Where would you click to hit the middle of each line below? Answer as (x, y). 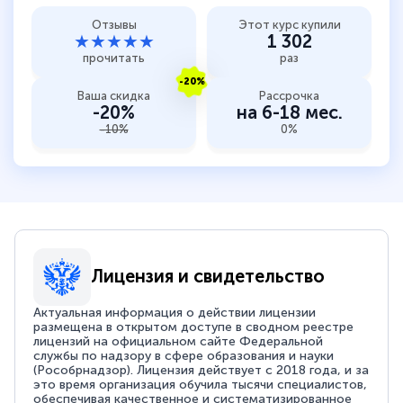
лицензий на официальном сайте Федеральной (179, 341)
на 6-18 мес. (289, 112)
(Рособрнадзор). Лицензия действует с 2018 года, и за (201, 370)
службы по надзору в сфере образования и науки (184, 355)
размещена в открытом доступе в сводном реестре (194, 327)
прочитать (114, 58)
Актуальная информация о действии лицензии (175, 312)
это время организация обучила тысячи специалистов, (201, 384)
